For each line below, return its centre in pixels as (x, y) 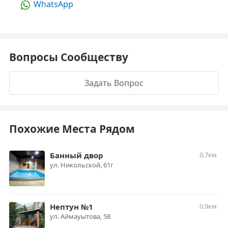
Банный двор (77, 155)
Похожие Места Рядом (72, 129)
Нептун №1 (72, 207)
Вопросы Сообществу (69, 57)
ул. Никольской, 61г (82, 165)
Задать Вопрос (114, 83)
